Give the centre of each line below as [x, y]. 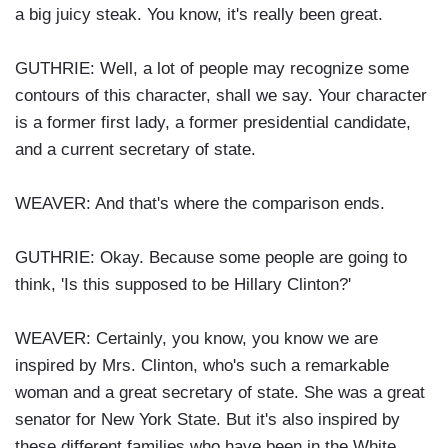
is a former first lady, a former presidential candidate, [213, 123]
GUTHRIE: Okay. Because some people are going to [211, 258]
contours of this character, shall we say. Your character [221, 96]
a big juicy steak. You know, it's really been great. [199, 15]
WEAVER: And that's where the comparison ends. [200, 204]
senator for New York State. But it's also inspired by [207, 420]
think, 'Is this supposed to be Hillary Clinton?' [183, 285]
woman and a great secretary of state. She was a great [220, 393]
